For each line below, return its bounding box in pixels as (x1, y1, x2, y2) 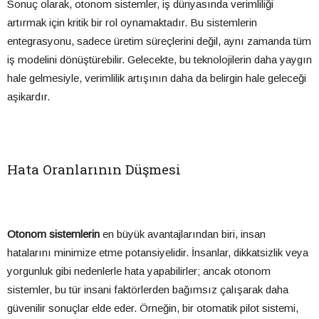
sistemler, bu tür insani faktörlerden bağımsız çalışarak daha (7, 283, 288, 296)
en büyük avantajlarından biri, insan (100, 228, 266, 241)
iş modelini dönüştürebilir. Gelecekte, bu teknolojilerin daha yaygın (7, 53, 312, 66)
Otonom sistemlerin (7, 228, 100, 241)
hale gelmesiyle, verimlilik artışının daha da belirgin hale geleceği (7, 72, 306, 85)
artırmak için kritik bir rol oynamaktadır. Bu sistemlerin (7, 16, 257, 29)
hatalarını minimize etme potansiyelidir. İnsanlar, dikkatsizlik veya (7, 246, 308, 259)
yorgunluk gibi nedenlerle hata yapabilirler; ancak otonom (7, 265, 271, 278)
